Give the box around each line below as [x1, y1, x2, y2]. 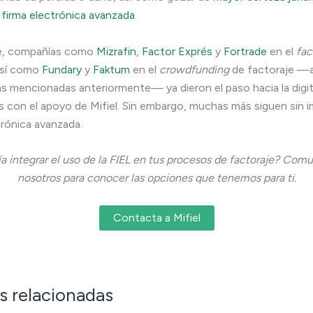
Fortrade [224, 44, 267, 58]
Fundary [42, 62, 82, 76]
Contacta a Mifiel [112, 210, 201, 224]
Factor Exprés [142, 44, 212, 58]
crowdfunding [159, 62, 229, 76]
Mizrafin [96, 44, 136, 58]
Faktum [93, 62, 130, 76]
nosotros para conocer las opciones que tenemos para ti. [17, 171, 296, 185]
